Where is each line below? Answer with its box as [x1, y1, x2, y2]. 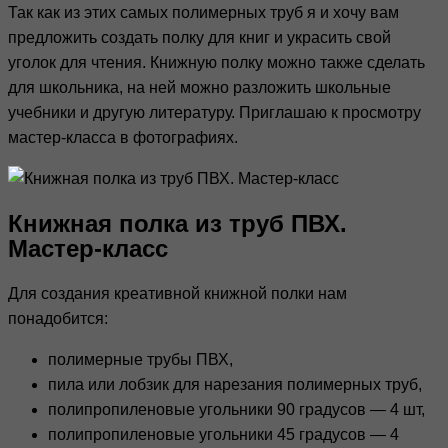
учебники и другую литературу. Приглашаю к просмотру [8, 104, 421, 122]
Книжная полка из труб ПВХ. [8, 210, 347, 238]
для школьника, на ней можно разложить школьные [8, 79, 391, 97]
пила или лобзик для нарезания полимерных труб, [48, 376, 422, 394]
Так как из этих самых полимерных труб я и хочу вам [8, 4, 399, 22]
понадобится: [8, 310, 108, 328]
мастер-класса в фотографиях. [8, 129, 238, 147]
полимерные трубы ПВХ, [48, 351, 233, 369]
